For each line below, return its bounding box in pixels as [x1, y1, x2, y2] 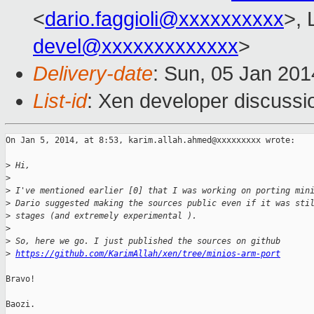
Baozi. [6, 299, 35, 310]
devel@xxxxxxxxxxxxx [33, 35, 238, 58]
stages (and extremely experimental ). [11, 211, 197, 221]
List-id [33, 90, 87, 113]
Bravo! [6, 274, 35, 285]
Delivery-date [33, 62, 153, 86]
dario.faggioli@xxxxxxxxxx [45, 8, 284, 31]
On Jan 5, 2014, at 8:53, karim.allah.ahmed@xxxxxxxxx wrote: [6, 135, 295, 146]
